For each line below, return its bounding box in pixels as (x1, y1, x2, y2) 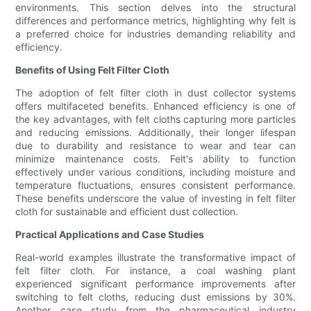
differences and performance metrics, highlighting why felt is (15, 15, 296, 27)
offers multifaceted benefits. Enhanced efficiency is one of (15, 100, 296, 112)
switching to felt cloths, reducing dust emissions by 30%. (15, 291, 296, 303)
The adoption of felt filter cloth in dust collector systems (15, 87, 296, 99)
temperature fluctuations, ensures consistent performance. (15, 179, 296, 192)
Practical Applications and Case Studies (15, 228, 205, 241)
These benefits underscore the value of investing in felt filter (15, 192, 296, 205)
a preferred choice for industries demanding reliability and (15, 28, 296, 40)
